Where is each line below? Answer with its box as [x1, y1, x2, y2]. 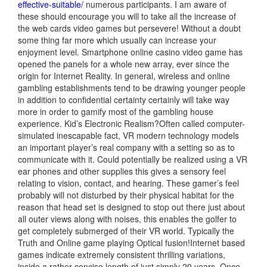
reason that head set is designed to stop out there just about [18, 201, 245, 213]
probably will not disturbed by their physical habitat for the [18, 189, 234, 201]
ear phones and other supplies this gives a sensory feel [18, 165, 226, 178]
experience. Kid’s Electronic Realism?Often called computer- [18, 117, 245, 130]
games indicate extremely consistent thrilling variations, [18, 249, 225, 261]
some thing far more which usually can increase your [18, 34, 216, 46]
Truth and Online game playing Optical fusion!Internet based [18, 237, 245, 249]
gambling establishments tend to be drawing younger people [18, 82, 246, 94]
